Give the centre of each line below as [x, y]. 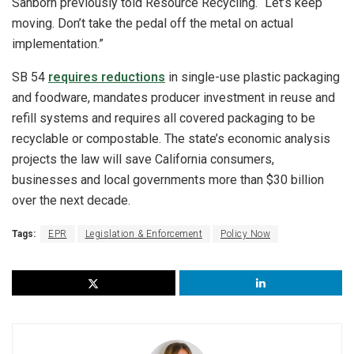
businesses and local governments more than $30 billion [168, 179]
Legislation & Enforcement [143, 233]
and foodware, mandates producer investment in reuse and [173, 97]
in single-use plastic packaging [252, 77]
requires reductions [107, 77]
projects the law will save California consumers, [143, 159]
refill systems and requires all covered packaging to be [164, 118]
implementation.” [58, 43]
